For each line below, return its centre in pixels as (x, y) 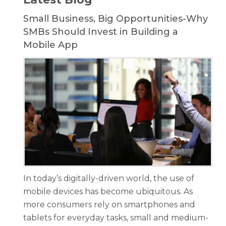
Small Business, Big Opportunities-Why (116, 19)
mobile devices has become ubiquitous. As (108, 191)
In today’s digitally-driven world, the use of (109, 178)
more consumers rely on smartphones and (109, 204)
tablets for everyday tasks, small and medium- (116, 217)
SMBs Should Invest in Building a (101, 32)
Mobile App (50, 45)
